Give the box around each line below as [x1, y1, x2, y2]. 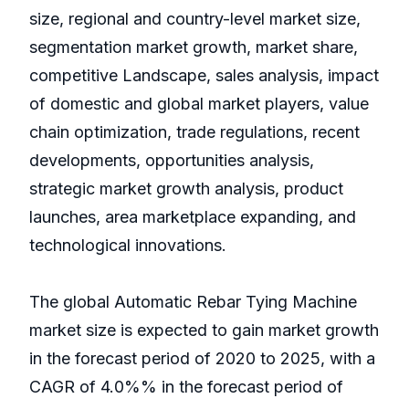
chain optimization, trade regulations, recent [29, 122, 360, 142]
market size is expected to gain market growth [29, 320, 379, 341]
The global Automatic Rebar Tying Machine [29, 292, 357, 312]
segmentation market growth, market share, [29, 37, 358, 58]
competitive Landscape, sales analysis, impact [29, 66, 379, 86]
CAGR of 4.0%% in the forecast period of [29, 377, 343, 397]
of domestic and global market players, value [29, 94, 369, 114]
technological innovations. [29, 236, 226, 256]
